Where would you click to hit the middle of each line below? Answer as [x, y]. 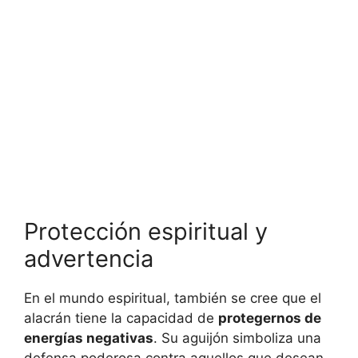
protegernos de [270, 318]
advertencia [89, 259]
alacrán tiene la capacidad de [121, 318]
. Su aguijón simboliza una [237, 338]
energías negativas [89, 338]
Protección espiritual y [146, 232]
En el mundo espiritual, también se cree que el [173, 298]
